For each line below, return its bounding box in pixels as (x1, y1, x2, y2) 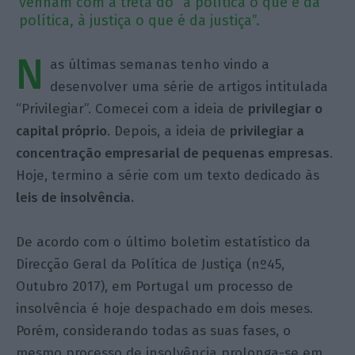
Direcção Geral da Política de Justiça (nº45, (16, 256, 285, 273)
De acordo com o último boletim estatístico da (16, 234, 311, 250)
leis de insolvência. (16, 189, 135, 206)
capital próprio (16, 123, 108, 139)
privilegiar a (230, 123, 305, 139)
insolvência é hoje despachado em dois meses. (16, 300, 314, 317)
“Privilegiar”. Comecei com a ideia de (16, 101, 249, 117)
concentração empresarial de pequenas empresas (16, 145, 330, 162)
